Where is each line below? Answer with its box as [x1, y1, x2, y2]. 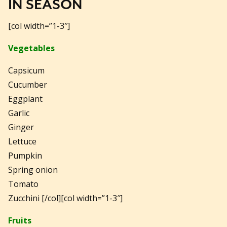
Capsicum [8, 65, 45, 77]
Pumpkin [8, 150, 42, 162]
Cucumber [8, 79, 47, 91]
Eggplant [8, 93, 43, 105]
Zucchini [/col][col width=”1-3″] [8, 193, 123, 204]
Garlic [8, 107, 29, 119]
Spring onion [8, 164, 58, 176]
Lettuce [8, 136, 36, 147]
